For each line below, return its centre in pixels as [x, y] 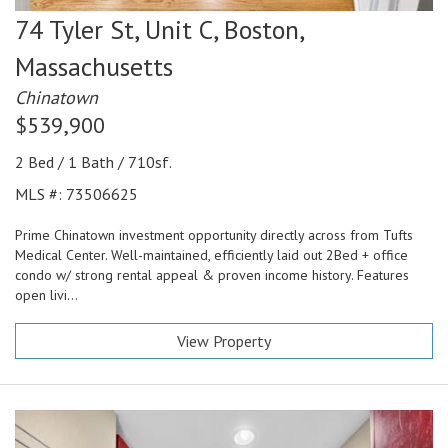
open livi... [46, 295]
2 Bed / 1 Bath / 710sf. [93, 162]
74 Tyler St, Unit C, [116, 30]
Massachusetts [94, 67]
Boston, [263, 30]
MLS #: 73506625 [76, 194]
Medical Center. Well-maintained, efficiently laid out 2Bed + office [211, 255]
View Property [224, 341]
